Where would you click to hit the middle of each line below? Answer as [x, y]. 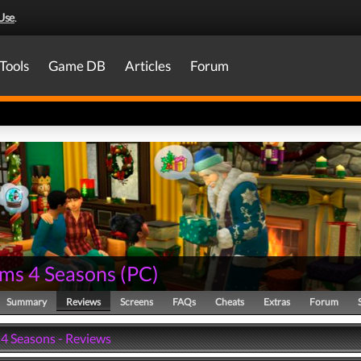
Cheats [230, 302]
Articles [148, 66]
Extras [277, 302]
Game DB [77, 66]
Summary [27, 302]
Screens [137, 302]
